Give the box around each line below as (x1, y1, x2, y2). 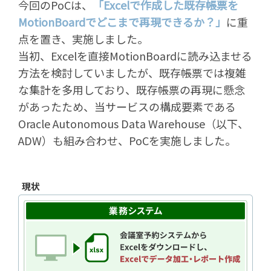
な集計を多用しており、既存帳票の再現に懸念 (18, 81, 245, 97)
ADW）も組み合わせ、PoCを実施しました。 (18, 132, 236, 148)
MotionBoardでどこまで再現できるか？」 (18, 13, 226, 30)
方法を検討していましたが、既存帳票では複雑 (18, 64, 246, 80)
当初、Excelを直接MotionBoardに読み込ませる (18, 47, 252, 64)
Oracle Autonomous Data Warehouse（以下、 (18, 115, 249, 131)
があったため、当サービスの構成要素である (18, 98, 247, 114)
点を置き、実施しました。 (18, 30, 148, 47)
